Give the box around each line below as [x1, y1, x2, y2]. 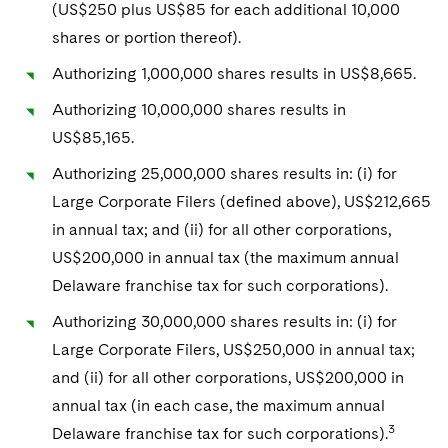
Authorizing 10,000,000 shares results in [52, 100, 346, 119]
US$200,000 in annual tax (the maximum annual [52, 248, 399, 267]
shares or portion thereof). [52, 28, 245, 47]
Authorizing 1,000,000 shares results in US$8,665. [52, 64, 420, 83]
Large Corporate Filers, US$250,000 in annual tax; [52, 340, 415, 359]
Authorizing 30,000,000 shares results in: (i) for [52, 312, 397, 331]
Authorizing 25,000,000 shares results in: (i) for [52, 164, 397, 183]
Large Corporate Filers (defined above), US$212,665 [52, 192, 431, 211]
